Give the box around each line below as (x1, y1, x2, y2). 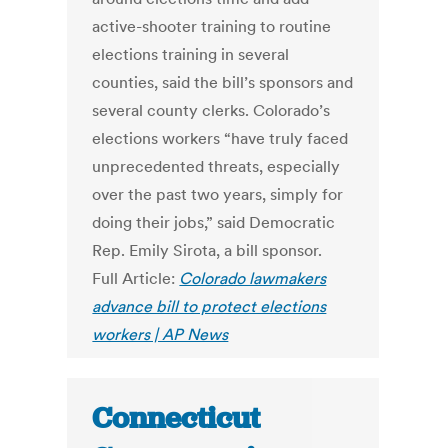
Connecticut (92, 399, 261, 438)
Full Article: (92, 268, 180, 289)
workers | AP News (92, 324, 229, 345)
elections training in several (92, 44, 290, 65)
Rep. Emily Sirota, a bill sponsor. (92, 240, 323, 261)
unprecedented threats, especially (92, 156, 341, 177)
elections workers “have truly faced (92, 128, 349, 149)
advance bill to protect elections (92, 296, 327, 317)
